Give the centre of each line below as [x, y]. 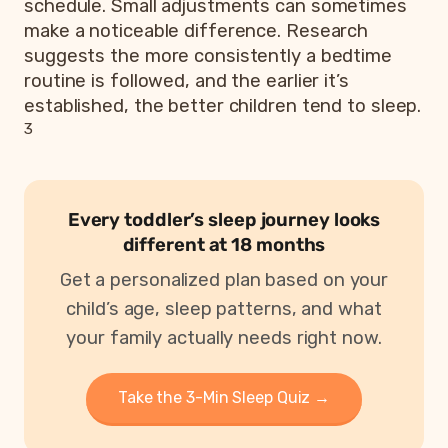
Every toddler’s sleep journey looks [224, 219]
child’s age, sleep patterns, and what [224, 308]
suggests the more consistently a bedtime [208, 55]
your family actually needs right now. [224, 337]
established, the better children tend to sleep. [223, 105]
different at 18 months [224, 244]
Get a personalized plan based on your [224, 279]
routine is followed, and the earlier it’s [186, 80]
